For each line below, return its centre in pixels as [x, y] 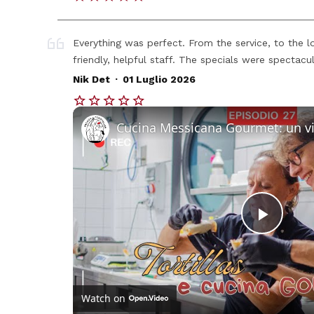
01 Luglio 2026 [159, 80]
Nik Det [92, 80]
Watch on [104, 298]
